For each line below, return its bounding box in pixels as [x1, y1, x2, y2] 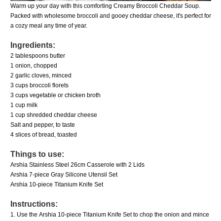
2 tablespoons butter [10, 52, 65, 59]
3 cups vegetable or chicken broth [10, 91, 101, 99]
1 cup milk [10, 101, 37, 109]
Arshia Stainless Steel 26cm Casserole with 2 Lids [10, 161, 145, 168]
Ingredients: [10, 40, 55, 49]
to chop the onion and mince [131, 211, 209, 218]
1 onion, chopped [10, 62, 57, 69]
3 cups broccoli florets [10, 81, 69, 89]
